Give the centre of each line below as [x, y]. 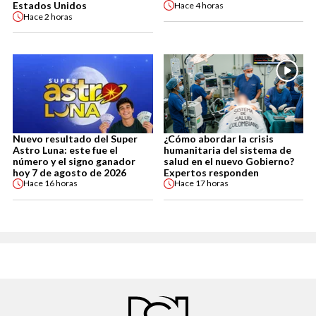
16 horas [61, 183]
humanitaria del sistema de [227, 150]
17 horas [212, 183]
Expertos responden [211, 172]
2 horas [59, 16]
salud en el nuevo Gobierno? [229, 161]
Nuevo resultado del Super [75, 138]
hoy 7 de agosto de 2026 [69, 172]
